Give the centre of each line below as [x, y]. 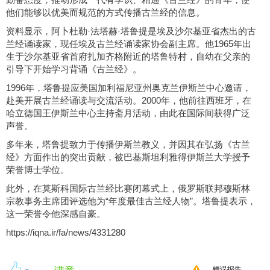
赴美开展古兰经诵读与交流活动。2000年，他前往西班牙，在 [129, 101]
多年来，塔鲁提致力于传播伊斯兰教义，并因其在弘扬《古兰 [128, 145]
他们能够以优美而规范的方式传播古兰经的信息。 [105, 13]
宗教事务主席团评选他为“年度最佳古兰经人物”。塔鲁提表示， [131, 202]
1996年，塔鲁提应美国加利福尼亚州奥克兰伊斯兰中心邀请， [129, 88]
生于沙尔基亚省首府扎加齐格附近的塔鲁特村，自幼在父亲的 [128, 57]
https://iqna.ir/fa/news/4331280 [66, 233]
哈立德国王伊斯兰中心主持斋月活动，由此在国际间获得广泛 [128, 114]
